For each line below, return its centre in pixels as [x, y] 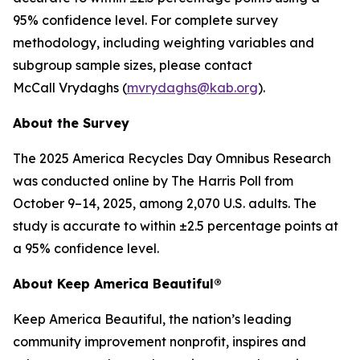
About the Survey [71, 123]
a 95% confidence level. [88, 248]
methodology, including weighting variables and [164, 43]
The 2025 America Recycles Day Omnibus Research [172, 158]
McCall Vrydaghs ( [70, 88]
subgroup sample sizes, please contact [133, 65]
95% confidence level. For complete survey [145, 20]
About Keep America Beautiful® [117, 284]
